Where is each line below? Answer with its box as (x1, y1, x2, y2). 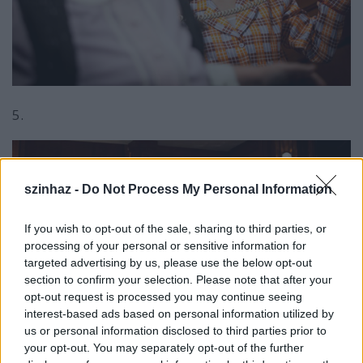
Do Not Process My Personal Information (82, 181, 332, 196)
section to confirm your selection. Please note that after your (24, 272, 332, 286)
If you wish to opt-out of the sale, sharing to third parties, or (24, 221, 327, 235)
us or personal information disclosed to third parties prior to (24, 323, 327, 337)
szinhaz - (24, 181, 82, 196)
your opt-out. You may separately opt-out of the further (24, 340, 304, 354)
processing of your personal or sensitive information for (24, 238, 306, 252)
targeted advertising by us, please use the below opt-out (24, 255, 312, 269)
